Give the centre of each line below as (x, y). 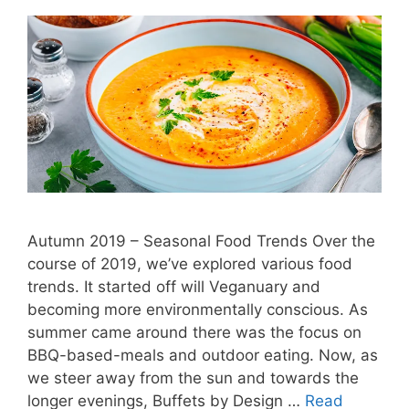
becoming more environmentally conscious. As (198, 309)
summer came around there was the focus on (194, 332)
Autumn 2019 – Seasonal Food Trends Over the (201, 241)
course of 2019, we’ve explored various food (190, 264)
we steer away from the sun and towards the (193, 378)
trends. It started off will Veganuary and (174, 287)
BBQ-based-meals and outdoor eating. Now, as (203, 355)
